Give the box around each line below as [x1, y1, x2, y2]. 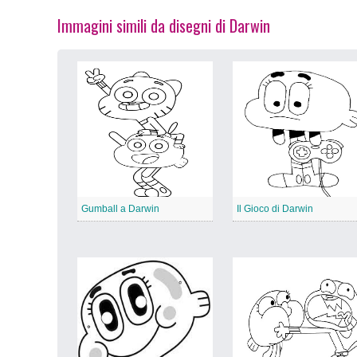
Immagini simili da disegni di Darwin [57, 14, 270, 38]
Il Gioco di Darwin [237, 203, 313, 215]
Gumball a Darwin [81, 203, 159, 215]
